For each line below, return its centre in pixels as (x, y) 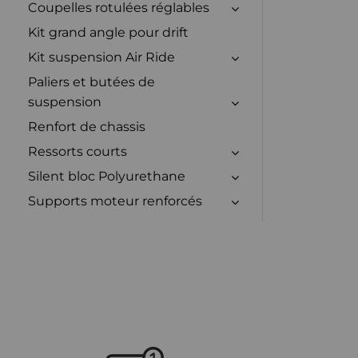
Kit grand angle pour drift (108, 32)
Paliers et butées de (91, 82)
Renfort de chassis (87, 126)
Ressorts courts (78, 151)
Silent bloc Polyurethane (107, 176)
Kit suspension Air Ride (101, 57)
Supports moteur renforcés (115, 201)
